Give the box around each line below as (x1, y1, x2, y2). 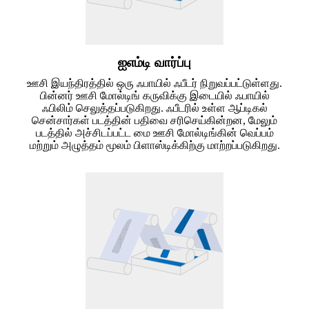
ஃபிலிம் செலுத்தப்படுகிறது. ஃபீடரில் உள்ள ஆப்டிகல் (41, 101, 268, 114)
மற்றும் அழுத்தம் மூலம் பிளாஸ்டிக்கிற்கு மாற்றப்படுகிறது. (29, 139, 280, 151)
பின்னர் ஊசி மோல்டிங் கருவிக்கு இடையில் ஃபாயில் (39, 89, 270, 101)
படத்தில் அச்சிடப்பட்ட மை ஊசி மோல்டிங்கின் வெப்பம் (35, 126, 274, 139)
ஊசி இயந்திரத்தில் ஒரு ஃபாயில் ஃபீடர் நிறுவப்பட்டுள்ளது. (27, 77, 282, 89)
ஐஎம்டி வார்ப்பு (118, 54, 191, 70)
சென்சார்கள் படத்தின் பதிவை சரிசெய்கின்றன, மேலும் (32, 114, 277, 126)
